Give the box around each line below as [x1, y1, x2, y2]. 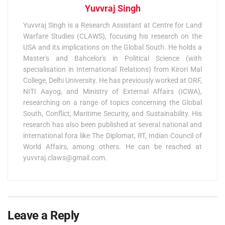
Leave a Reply [8, 208, 79, 222]
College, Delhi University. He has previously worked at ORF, [23, 76, 202, 84]
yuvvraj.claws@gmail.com [23, 153, 105, 162]
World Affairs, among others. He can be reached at [23, 142, 202, 151]
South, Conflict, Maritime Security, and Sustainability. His [23, 109, 202, 118]
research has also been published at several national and [23, 120, 202, 129]
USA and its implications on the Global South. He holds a [23, 43, 202, 51]
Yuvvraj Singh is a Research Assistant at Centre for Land [23, 21, 202, 29]
